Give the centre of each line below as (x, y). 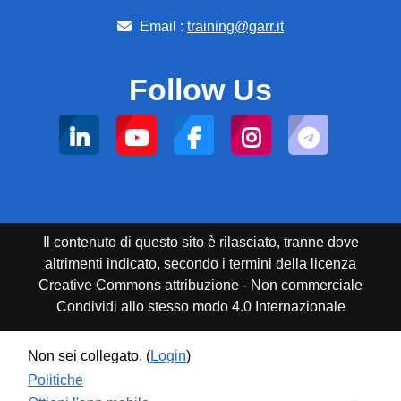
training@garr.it (235, 26)
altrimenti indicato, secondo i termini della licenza (200, 263)
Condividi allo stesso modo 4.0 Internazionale (200, 306)
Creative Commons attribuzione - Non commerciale (200, 285)
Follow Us (200, 89)
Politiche (55, 380)
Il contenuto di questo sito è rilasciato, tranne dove (200, 242)
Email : (162, 26)
